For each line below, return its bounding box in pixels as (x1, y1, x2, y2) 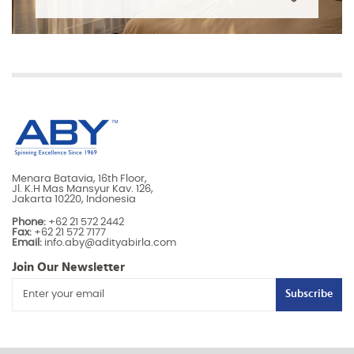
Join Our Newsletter (12, 260, 125, 273)
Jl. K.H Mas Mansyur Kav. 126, (12, 183, 153, 194)
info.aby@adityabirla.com (42, 237, 176, 248)
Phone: (12, 217, 46, 228)
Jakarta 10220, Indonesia (12, 194, 136, 205)
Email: (12, 237, 42, 248)
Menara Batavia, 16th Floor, (12, 173, 147, 184)
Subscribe (285, 288, 333, 300)
